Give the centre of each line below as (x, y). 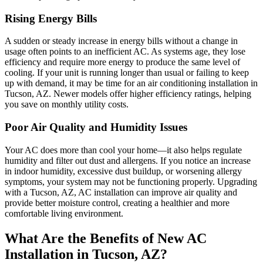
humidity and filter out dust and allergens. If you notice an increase (128, 160)
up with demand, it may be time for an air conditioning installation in (131, 83)
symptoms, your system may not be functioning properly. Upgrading (131, 181)
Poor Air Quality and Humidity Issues (96, 127)
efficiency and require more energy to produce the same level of (122, 62)
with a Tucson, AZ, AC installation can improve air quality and (121, 192)
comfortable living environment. (64, 213)
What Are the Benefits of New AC (106, 238)
